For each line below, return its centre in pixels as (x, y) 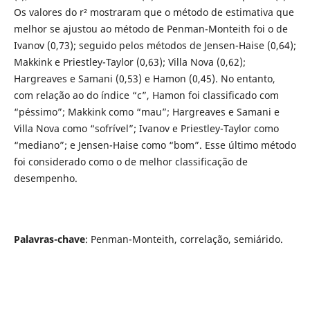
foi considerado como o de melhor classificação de (130, 162)
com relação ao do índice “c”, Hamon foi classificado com (146, 95)
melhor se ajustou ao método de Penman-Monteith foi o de (151, 29)
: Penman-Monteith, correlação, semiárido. (184, 239)
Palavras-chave (49, 239)
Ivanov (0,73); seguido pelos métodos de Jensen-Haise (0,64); (155, 46)
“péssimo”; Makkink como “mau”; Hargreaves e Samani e (146, 112)
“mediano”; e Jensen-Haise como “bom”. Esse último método (155, 145)
